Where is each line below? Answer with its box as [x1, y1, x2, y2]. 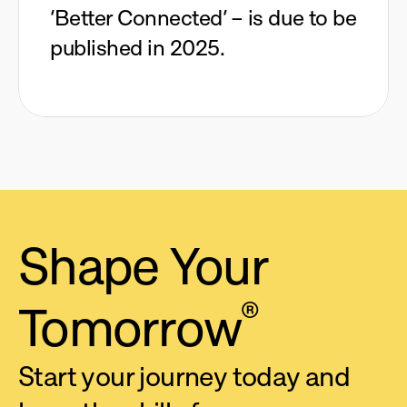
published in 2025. [50, 34, 225, 62]
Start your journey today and [18, 359, 351, 394]
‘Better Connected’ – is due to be [50, 4, 357, 32]
